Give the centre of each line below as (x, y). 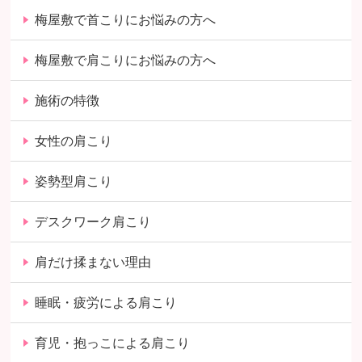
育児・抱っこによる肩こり (113, 343)
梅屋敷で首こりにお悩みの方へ (126, 19)
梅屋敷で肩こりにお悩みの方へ (126, 60)
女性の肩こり (74, 141)
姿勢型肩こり (74, 181)
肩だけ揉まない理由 (93, 262)
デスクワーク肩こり (93, 221)
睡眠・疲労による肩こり (106, 302)
